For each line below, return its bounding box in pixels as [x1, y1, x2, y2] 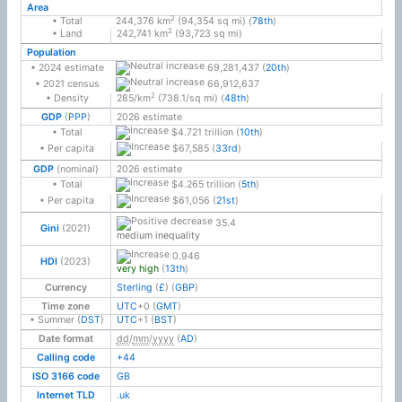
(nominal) [56, 162, 99, 175]
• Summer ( [30, 313, 82, 326]
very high [116, 262, 159, 275]
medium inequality [116, 229, 200, 241]
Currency [44, 281, 87, 293]
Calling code [36, 351, 95, 363]
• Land [51, 27, 83, 39]
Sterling [116, 281, 153, 293]
